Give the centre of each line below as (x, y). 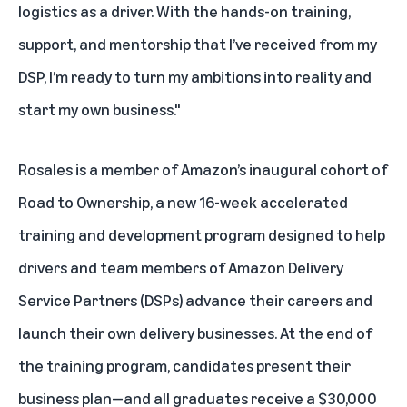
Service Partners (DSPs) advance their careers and (195, 299)
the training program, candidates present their (184, 365)
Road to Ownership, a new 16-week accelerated (183, 201)
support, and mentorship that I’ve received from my (198, 43)
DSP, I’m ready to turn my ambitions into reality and (195, 76)
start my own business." (99, 109)
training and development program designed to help (202, 234)
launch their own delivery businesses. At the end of (195, 332)
